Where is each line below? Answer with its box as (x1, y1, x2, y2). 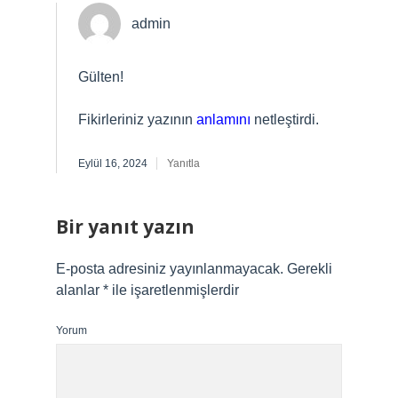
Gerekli (287, 261, 332, 276)
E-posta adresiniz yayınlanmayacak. (56, 261, 283, 276)
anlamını (196, 112, 251, 127)
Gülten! (78, 69, 123, 84)
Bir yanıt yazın (56, 214, 195, 239)
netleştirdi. (251, 112, 319, 127)
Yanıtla (167, 157, 200, 170)
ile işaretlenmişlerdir (108, 283, 239, 298)
